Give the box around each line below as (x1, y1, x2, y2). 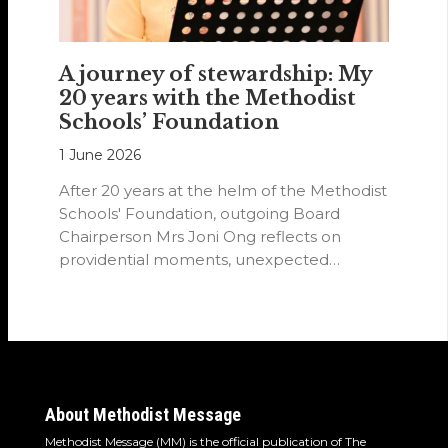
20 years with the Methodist (59, 85, 357, 110)
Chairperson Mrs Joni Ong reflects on (59, 226, 342, 246)
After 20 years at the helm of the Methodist (59, 180, 388, 200)
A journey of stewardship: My (59, 61, 373, 86)
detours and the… (59, 272, 193, 292)
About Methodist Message (44, 403, 241, 425)
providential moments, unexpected (59, 249, 330, 269)
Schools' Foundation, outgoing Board (59, 203, 341, 223)
